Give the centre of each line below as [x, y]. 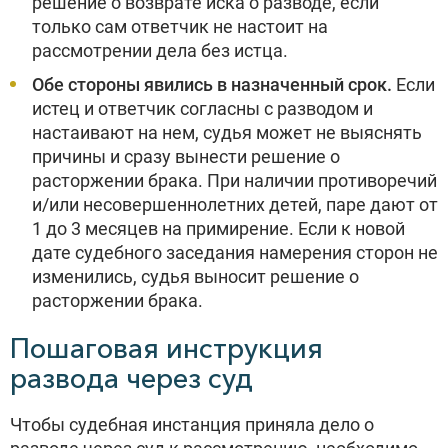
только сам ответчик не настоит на [180, 26]
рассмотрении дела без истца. [160, 50]
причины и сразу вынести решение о [186, 156]
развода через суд [131, 378]
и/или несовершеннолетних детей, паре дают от [235, 204]
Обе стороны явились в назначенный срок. [212, 84]
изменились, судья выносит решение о [195, 276]
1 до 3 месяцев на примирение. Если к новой [218, 228]
